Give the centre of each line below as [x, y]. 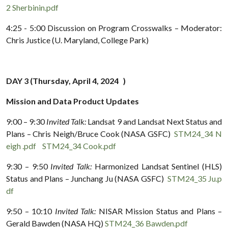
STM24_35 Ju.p [194, 178]
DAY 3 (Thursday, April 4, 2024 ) [66, 80]
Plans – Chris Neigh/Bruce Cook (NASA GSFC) [90, 133]
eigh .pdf [21, 146]
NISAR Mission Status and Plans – [160, 211]
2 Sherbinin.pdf [32, 7]
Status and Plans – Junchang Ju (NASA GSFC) [87, 178]
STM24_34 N [198, 133]
